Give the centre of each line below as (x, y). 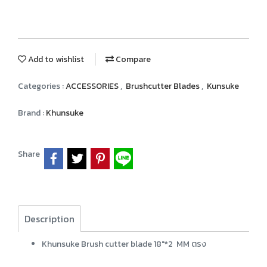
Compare (132, 59)
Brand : (32, 113)
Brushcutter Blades (164, 86)
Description (49, 218)
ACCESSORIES (93, 86)
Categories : (42, 86)
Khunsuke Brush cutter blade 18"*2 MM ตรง (124, 244)
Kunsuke (223, 86)
